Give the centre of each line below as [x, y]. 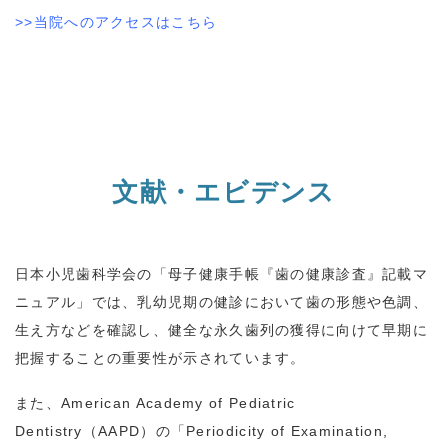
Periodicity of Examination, [287, 430]
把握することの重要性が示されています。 [160, 357]
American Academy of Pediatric [178, 402]
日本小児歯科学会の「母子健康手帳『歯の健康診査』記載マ [222, 273]
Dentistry [49, 430]
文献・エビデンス [224, 191]
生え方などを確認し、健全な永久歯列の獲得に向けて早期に [222, 329]
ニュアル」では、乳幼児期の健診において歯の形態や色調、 [222, 301]
